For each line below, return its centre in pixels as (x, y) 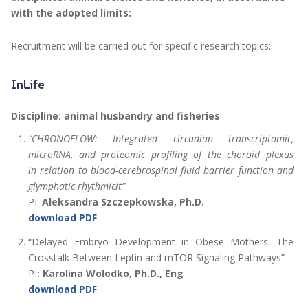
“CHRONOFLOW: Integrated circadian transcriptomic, (161, 139)
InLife (28, 85)
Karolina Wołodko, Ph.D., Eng (113, 274)
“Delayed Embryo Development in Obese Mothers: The (161, 242)
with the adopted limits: (71, 13)
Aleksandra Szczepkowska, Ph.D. (123, 202)
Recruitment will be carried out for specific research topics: (141, 46)
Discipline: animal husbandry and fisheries (115, 116)
